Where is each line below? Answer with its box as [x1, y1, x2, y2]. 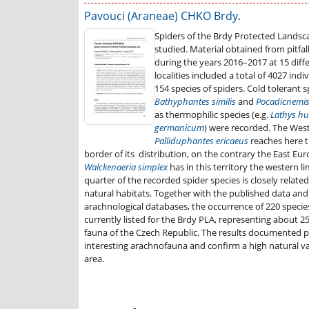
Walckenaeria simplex [84, 161, 168, 174]
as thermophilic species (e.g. [154, 108, 270, 121]
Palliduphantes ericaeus [154, 134, 248, 148]
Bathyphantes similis [154, 95, 236, 108]
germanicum [154, 121, 204, 134]
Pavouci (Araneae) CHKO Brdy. [84, 8, 241, 24]
